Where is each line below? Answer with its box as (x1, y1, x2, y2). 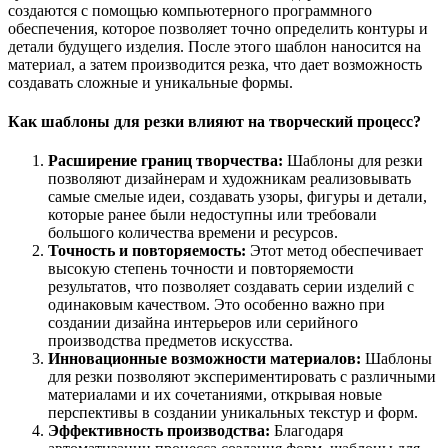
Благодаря (270, 422, 343, 440)
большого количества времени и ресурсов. (48, 224, 338, 242)
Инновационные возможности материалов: (48, 350, 361, 368)
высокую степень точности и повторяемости (48, 260, 354, 278)
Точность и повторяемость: (48, 242, 246, 260)
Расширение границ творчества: (48, 152, 283, 170)
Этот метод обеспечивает (246, 242, 423, 260)
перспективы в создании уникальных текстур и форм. (48, 404, 418, 422)
